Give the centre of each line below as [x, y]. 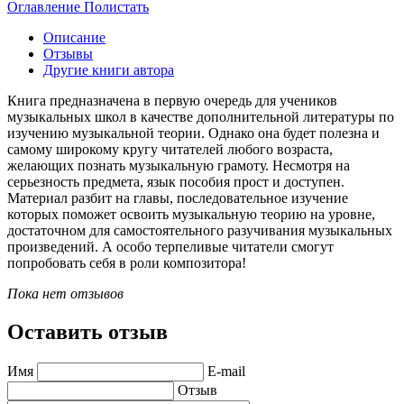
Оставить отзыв [87, 331]
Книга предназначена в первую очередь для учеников [172, 100]
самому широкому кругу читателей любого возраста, [170, 149]
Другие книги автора [109, 69]
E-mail [226, 371]
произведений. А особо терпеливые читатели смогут [170, 246]
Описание [74, 37]
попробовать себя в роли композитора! [127, 262]
